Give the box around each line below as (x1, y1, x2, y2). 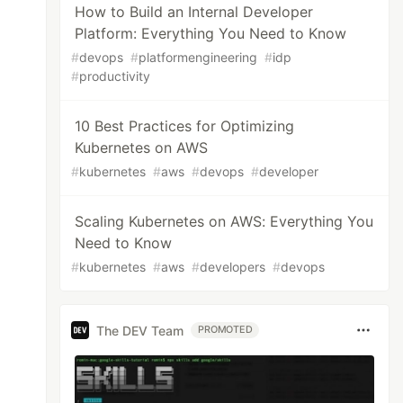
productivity (79, 68, 151, 84)
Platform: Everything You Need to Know (75, 24, 347, 42)
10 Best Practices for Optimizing (75, 117, 295, 135)
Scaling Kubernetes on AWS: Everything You (75, 212, 374, 230)
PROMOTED (198, 324, 253, 336)
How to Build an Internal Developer (75, 3, 314, 21)
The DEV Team (96, 322, 184, 338)
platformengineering (139, 49, 258, 65)
